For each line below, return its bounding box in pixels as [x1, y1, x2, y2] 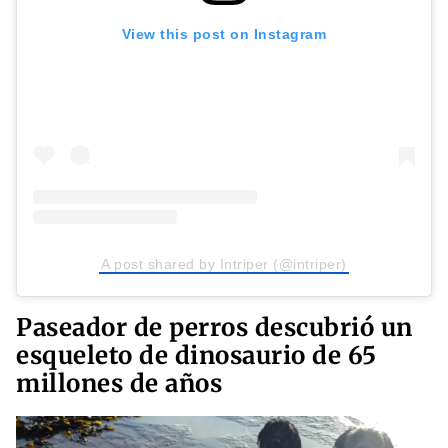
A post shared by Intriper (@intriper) [101, 256, 347, 273]
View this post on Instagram [121, 26, 327, 43]
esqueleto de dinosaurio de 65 [16, 340, 377, 372]
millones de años [16, 368, 222, 400]
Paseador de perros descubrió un [16, 312, 413, 344]
